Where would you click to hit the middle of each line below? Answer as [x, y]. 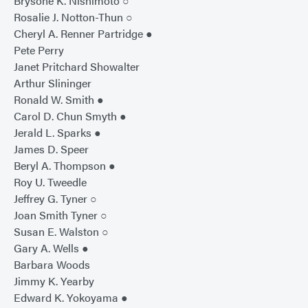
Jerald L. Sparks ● [57, 133]
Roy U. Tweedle [50, 182]
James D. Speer [51, 149]
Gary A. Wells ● [51, 248]
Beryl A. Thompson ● [65, 166]
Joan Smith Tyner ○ [60, 215]
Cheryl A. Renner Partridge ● [83, 34]
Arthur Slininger [53, 83]
